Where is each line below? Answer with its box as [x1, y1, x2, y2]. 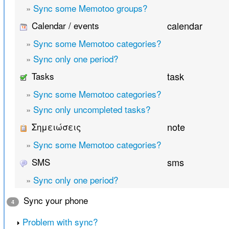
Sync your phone [20, 194, 88, 207]
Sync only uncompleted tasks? [33, 103, 150, 116]
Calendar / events [29, 19, 99, 32]
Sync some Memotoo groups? [33, 2, 147, 15]
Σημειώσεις [29, 120, 81, 133]
